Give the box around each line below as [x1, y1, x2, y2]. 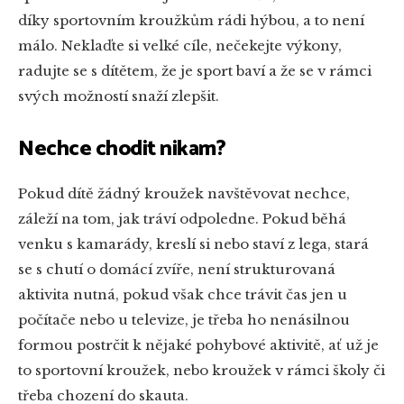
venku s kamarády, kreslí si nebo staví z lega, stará [18, 234, 369, 252]
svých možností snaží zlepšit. [18, 87, 219, 105]
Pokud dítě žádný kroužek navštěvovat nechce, [18, 184, 350, 202]
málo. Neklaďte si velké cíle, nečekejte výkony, [18, 36, 342, 54]
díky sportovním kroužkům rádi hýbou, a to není [18, 11, 364, 29]
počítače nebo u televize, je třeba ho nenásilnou [18, 310, 350, 328]
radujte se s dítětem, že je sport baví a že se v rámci [18, 61, 372, 79]
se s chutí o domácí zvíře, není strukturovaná [18, 260, 335, 278]
